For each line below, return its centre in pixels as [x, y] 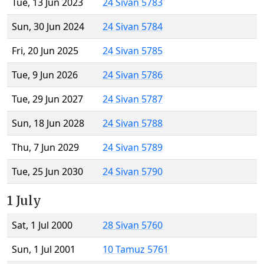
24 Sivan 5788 [133, 123]
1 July [24, 201]
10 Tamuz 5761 [136, 250]
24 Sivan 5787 [133, 99]
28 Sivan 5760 [133, 225]
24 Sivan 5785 [133, 51]
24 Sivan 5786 [133, 75]
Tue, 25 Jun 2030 [47, 172]
